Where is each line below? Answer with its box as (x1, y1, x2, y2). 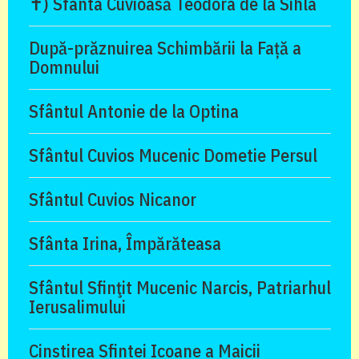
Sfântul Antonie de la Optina (29, 99, 239, 123)
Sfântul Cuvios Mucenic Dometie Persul (29, 143, 317, 167)
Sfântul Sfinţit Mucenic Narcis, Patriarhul (29, 276, 331, 300)
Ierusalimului (29, 295, 126, 319)
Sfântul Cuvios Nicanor (29, 188, 196, 212)
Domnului (29, 55, 99, 79)
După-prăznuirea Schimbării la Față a (29, 36, 301, 60)
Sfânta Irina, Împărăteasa (29, 232, 221, 256)
